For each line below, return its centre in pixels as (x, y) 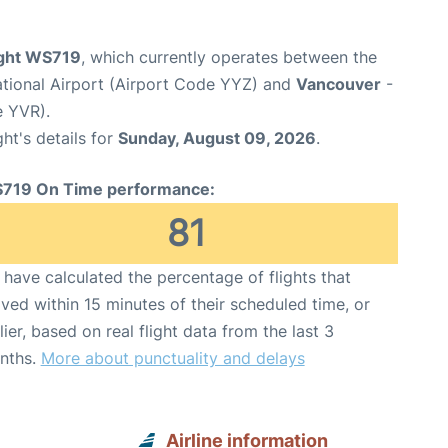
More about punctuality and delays (172, 358)
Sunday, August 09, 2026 (217, 138)
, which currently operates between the (229, 57)
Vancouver (338, 84)
